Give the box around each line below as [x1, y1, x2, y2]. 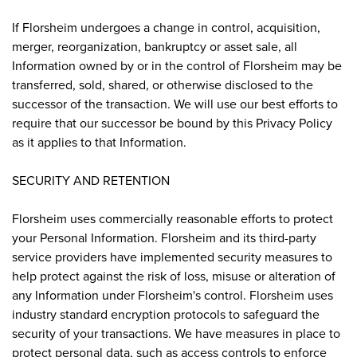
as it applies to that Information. [12, 132, 186, 151]
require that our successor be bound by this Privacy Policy [12, 113, 332, 131]
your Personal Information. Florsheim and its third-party [12, 228, 316, 246]
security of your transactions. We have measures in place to [12, 324, 340, 342]
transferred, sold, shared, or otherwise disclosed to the [12, 75, 313, 93]
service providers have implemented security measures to [12, 247, 332, 265]
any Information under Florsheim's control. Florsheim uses [12, 285, 333, 304]
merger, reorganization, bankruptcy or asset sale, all [12, 37, 297, 55]
